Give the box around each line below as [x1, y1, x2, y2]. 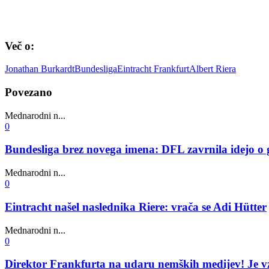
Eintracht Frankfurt [117, 64, 189, 74]
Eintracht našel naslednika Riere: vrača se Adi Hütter [5, 200, 267, 213]
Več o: [5, 39, 34, 52]
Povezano [5, 85, 52, 98]
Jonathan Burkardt [5, 64, 74, 74]
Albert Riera [189, 64, 236, 74]
